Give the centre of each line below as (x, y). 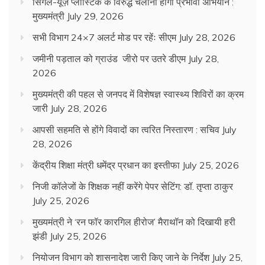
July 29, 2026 (95, 16)
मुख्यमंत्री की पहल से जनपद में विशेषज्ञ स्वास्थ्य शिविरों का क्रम (138, 94)
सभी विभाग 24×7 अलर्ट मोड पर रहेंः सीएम (104, 38)
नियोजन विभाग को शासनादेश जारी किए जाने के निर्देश (121, 258)
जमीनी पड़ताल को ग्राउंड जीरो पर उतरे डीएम (109, 59)
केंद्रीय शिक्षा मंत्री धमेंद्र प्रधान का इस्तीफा (106, 165)
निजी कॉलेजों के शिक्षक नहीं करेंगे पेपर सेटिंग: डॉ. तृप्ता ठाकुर (133, 187)
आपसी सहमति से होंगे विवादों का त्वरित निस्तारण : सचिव (126, 130)
